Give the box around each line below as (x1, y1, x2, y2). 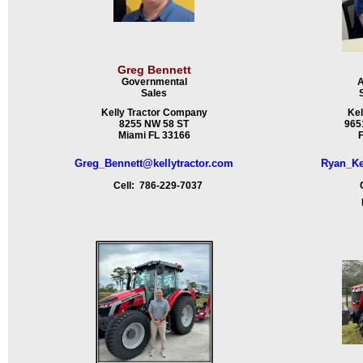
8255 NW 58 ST (119, 118, 189, 130)
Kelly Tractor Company (100, 107, 207, 118)
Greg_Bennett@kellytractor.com (75, 157, 233, 169)
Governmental (121, 76, 187, 88)
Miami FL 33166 (117, 130, 190, 141)
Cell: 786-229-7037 (105, 180, 203, 191)
